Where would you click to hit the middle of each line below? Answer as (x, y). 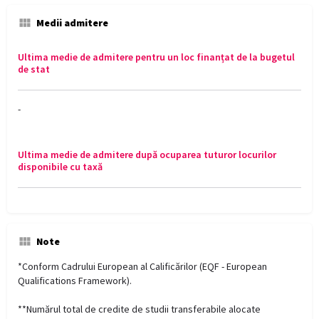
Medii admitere (72, 23)
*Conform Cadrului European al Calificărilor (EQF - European (142, 267)
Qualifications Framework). (75, 281)
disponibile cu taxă (60, 167)
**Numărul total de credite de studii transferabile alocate (139, 309)
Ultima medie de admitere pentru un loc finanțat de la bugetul (156, 57)
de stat (34, 69)
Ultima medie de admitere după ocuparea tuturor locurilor (147, 155)
